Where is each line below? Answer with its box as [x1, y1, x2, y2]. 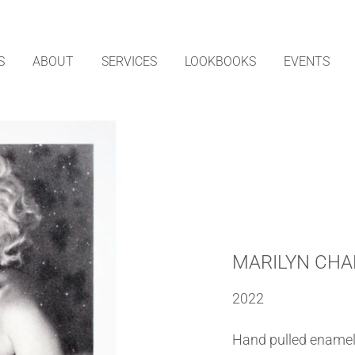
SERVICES [101, 54, 158, 70]
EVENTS [284, 54, 330, 70]
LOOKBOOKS [185, 54, 257, 70]
